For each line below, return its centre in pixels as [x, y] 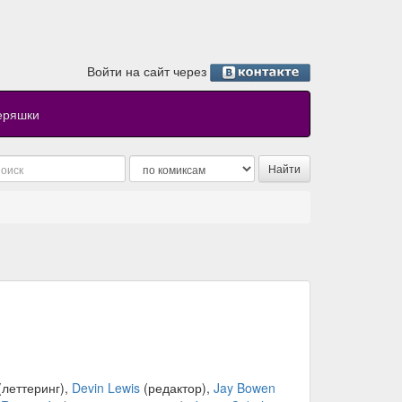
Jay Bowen [244, 388]
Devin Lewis [105, 388]
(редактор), [176, 388]
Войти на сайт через [149, 71]
